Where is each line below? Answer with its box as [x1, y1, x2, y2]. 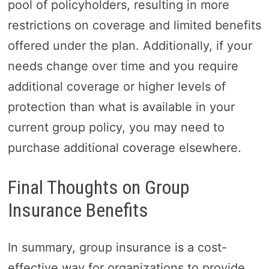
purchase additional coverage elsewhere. [7, 140, 241, 155]
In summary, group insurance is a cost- [7, 240, 227, 255]
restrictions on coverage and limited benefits [7, 17, 261, 32]
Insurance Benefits [7, 198, 148, 222]
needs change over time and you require [7, 58, 238, 73]
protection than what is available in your [7, 99, 235, 114]
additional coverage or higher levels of [7, 79, 226, 94]
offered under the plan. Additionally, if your [7, 38, 252, 53]
